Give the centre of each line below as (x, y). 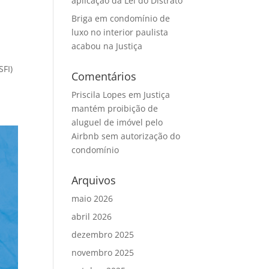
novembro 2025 (103, 253)
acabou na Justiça (107, 46)
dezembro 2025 (103, 235)
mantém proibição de (115, 109)
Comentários (104, 77)
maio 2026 (92, 199)
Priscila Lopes (99, 95)
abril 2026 (92, 217)
